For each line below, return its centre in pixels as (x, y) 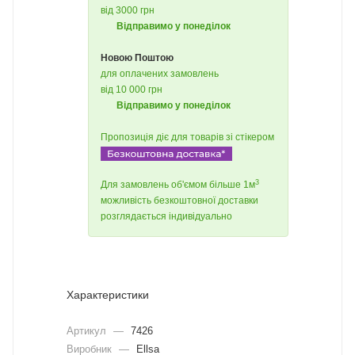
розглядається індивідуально (166, 217)
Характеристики (108, 295)
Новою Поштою (137, 58)
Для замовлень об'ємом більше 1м (178, 185)
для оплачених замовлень (160, 74)
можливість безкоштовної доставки (179, 201)
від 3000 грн (128, 10)
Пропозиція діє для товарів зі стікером (187, 137)
